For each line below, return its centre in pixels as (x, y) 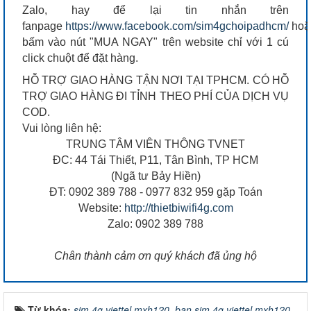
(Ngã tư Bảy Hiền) (155, 176)
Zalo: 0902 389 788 (155, 224)
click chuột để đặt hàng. (80, 58)
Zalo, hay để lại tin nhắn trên (155, 10)
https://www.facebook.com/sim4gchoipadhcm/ (177, 26)
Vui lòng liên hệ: (62, 128)
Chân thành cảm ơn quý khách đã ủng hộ (155, 255)
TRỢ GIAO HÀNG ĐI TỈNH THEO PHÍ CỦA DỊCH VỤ (155, 96)
